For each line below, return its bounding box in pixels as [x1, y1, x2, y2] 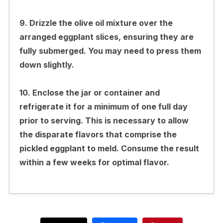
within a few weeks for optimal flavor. [19, 157, 169, 167]
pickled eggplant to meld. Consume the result [19, 143, 199, 153]
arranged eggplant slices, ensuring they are [19, 31, 194, 42]
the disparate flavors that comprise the [19, 129, 177, 139]
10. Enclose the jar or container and [19, 87, 160, 98]
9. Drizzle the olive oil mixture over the [19, 17, 173, 28]
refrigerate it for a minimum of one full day [19, 101, 188, 111]
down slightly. [19, 59, 74, 70]
